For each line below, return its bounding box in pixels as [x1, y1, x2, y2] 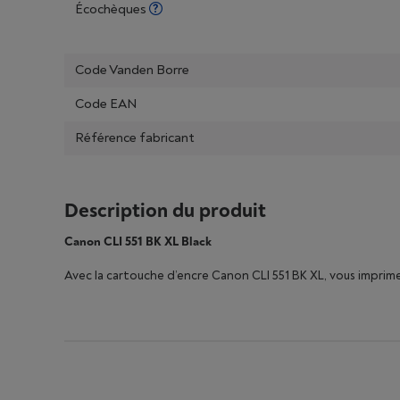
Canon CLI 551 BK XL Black [64, 234, 212, 249]
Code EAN [75, 96, 137, 112]
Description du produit [64, 198, 266, 223]
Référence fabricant [75, 129, 195, 146]
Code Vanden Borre [75, 62, 189, 79]
